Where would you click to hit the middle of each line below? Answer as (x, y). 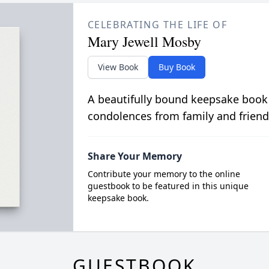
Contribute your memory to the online (164, 174)
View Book (118, 67)
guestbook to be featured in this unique (168, 186)
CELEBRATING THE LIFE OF (157, 24)
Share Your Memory (134, 156)
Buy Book (177, 67)
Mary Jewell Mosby (144, 41)
